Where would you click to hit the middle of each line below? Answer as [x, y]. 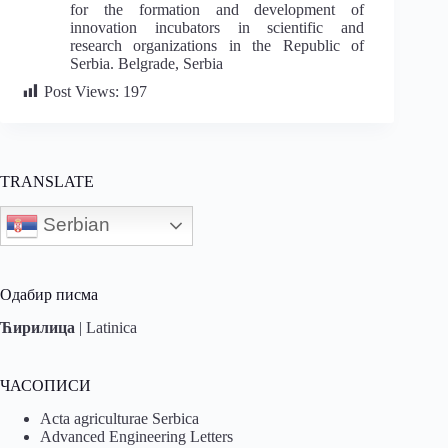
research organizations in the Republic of [217, 45]
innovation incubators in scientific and [217, 27]
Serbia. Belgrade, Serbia [146, 63]
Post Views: [81, 91]
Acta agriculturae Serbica [119, 418]
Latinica [111, 327]
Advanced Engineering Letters [136, 436]
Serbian [74, 224]
